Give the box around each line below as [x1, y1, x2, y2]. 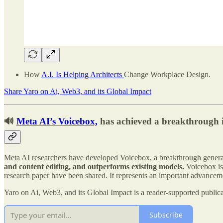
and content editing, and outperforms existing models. [4, 162, 184, 171]
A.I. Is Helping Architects [41, 70, 124, 79]
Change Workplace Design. [124, 70, 211, 79]
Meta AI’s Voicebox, [16, 116, 98, 127]
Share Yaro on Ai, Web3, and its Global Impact [4, 87, 151, 96]
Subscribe [149, 210, 183, 220]
